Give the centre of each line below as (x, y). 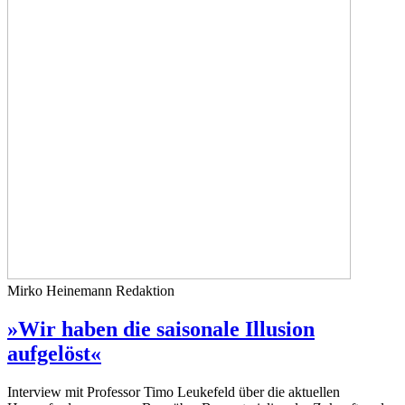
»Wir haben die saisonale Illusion (161, 330)
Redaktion (145, 291)
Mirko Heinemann (61, 291)
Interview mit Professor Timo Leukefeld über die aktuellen (174, 392)
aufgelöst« (54, 354)
